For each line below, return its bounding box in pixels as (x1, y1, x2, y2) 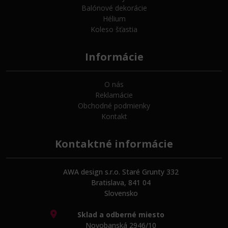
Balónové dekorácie (81, 3, 147, 13)
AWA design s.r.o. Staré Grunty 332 (63, 167, 179, 177)
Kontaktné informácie (55, 137, 173, 151)
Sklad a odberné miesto (77, 210, 164, 219)
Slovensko (104, 188, 138, 198)
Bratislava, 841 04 (91, 178, 151, 187)
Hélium (102, 14, 126, 23)
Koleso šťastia (91, 24, 137, 34)
